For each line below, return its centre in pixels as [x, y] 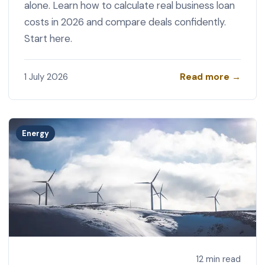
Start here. [48, 38]
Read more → [211, 77]
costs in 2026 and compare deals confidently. [125, 22]
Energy [36, 134]
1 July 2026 [46, 77]
